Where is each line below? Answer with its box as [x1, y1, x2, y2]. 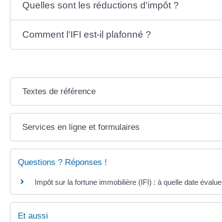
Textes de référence [22, 87, 96, 97]
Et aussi [18, 211, 48, 221]
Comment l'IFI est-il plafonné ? [22, 29, 151, 40]
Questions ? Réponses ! [18, 158, 107, 167]
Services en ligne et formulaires [22, 122, 140, 132]
